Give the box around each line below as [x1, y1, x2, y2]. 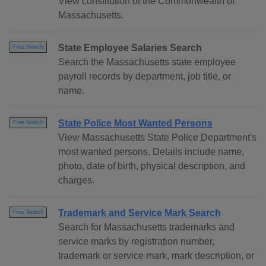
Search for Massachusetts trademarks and [58, 222, 235, 233]
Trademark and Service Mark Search [58, 208, 221, 218]
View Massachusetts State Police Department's [58, 132, 256, 143]
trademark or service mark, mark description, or [58, 251, 254, 261]
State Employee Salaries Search [58, 43, 202, 53]
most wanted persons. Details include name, [58, 147, 244, 157]
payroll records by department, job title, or [58, 71, 231, 82]
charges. [58, 175, 94, 186]
